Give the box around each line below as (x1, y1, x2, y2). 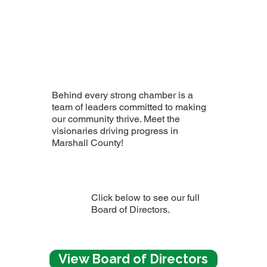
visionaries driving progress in (52, 125, 179, 137)
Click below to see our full (91, 191, 200, 203)
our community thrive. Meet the (52, 113, 181, 125)
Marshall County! (52, 137, 124, 149)
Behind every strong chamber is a (52, 89, 194, 101)
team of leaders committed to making (52, 101, 207, 113)
